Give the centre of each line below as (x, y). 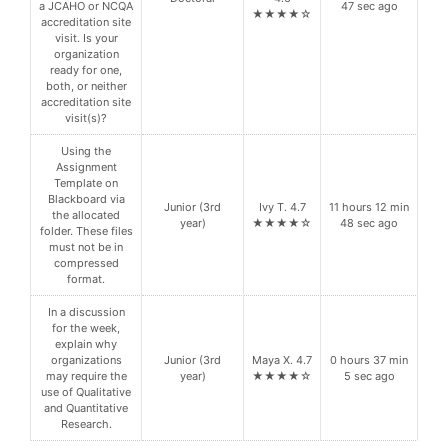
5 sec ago (369, 376)
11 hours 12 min (369, 207)
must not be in (86, 247)
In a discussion (86, 312)
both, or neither (86, 86)
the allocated (86, 215)
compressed (86, 263)
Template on (86, 183)
